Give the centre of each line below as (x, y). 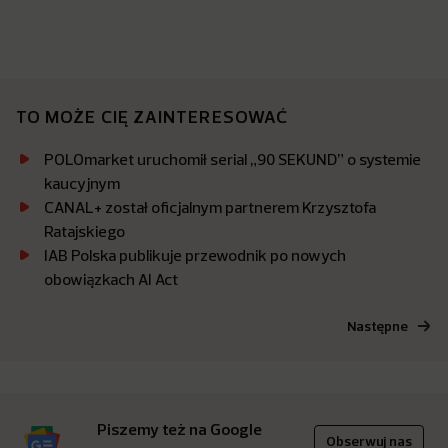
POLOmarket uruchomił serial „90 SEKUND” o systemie (232, 159)
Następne (377, 326)
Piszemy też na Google (179, 429)
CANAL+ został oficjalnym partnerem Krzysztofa (210, 207)
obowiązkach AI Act (111, 279)
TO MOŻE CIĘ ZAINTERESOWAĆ (152, 117)
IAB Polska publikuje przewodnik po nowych (195, 255)
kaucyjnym (82, 183)
